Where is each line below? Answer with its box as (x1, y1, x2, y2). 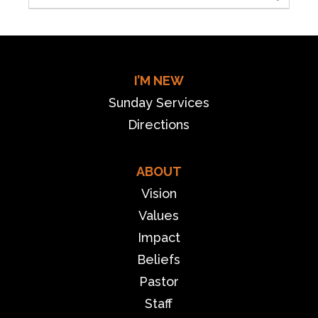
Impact (137, 229, 180, 245)
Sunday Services (108, 94, 209, 110)
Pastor (138, 273, 179, 289)
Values (138, 207, 180, 223)
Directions (128, 116, 190, 132)
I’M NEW (133, 72, 184, 88)
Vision (141, 185, 177, 201)
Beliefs (137, 251, 181, 267)
